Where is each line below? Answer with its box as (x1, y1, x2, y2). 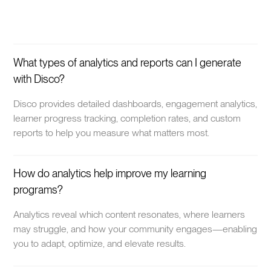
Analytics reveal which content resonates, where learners (13, 209, 246, 221)
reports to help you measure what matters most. (13, 126, 210, 139)
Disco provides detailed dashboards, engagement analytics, (13, 97, 258, 109)
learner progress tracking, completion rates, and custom (13, 112, 241, 124)
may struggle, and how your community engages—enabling (13, 223, 258, 235)
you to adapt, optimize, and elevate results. (13, 238, 186, 250)
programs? (13, 183, 64, 197)
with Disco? (13, 72, 65, 85)
